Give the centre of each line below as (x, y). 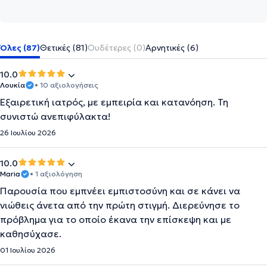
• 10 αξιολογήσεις (66, 85)
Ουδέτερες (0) (117, 48)
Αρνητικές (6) (172, 48)
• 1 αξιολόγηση (56, 174)
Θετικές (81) (64, 48)
